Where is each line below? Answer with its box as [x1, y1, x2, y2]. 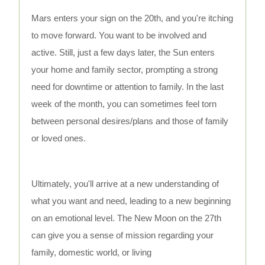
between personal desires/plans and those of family [31, 116, 229, 127]
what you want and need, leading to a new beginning [31, 196, 231, 206]
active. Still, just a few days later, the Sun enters [31, 47, 215, 58]
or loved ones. [31, 133, 86, 144]
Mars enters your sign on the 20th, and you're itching [31, 13, 234, 24]
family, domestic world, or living [31, 247, 152, 258]
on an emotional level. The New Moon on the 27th [31, 213, 222, 224]
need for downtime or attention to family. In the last [31, 82, 224, 92]
